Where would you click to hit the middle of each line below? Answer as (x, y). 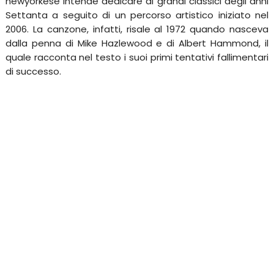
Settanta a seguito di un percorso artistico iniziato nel (137, 15)
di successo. (33, 72)
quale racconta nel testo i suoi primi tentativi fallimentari (137, 57)
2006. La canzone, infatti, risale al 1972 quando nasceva (137, 29)
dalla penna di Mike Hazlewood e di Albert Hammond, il (137, 43)
